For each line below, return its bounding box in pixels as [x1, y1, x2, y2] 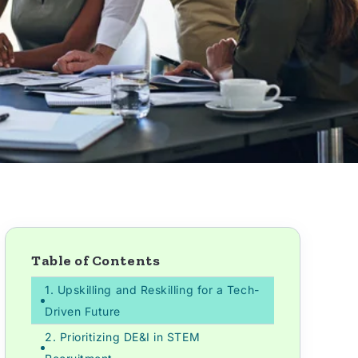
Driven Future [44, 304, 121, 318]
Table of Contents [30, 252, 161, 269]
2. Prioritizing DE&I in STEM [44, 330, 201, 344]
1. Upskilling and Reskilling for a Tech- [44, 283, 260, 296]
